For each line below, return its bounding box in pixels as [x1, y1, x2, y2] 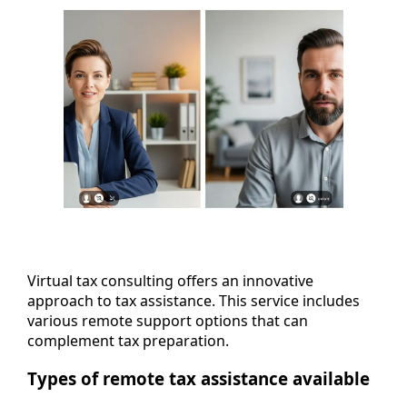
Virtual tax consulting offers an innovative [27, 270, 313, 291]
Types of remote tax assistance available [27, 367, 370, 391]
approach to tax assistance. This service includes [27, 290, 360, 311]
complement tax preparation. [27, 330, 229, 351]
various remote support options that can [27, 310, 308, 331]
